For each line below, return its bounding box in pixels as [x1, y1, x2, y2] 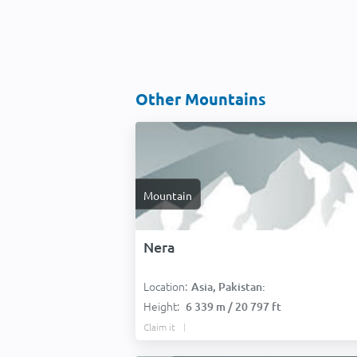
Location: [143, 278, 187, 294]
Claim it [143, 320, 175, 333]
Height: [143, 298, 182, 314]
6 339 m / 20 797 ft [186, 299, 281, 314]
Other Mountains [135, 88, 266, 109]
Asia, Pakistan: [191, 279, 265, 294]
